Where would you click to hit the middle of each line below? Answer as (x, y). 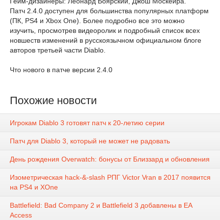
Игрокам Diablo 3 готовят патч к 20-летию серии (87, 123)
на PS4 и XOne (34, 187)
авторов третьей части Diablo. (58, 50)
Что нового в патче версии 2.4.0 (61, 70)
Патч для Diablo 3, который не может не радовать (90, 141)
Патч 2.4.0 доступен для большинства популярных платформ (109, 11)
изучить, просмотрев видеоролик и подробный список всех (105, 30)
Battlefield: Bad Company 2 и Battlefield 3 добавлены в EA (101, 206)
